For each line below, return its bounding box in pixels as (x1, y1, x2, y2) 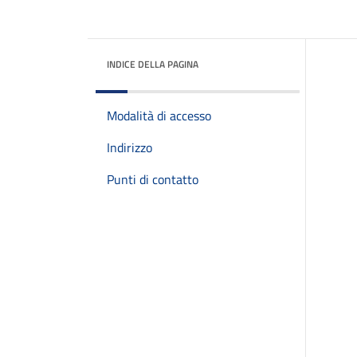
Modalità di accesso (107, 106, 211, 125)
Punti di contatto (107, 170, 198, 189)
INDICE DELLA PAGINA (107, 57, 198, 72)
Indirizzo (107, 138, 152, 157)
